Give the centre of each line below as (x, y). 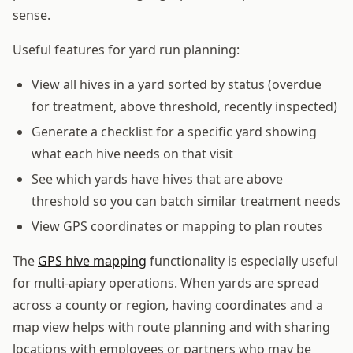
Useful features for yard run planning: (126, 49)
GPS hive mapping (92, 260)
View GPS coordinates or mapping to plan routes (177, 226)
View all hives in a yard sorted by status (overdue (176, 84)
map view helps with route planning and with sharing (171, 327)
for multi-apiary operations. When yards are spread (166, 282)
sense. (32, 15)
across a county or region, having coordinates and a (168, 305)
